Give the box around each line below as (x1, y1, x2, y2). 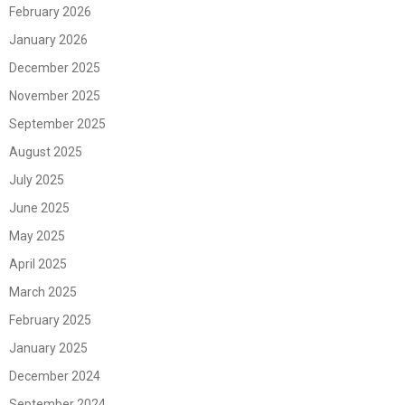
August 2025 (9, 144, 82, 159)
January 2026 (9, 32, 88, 47)
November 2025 (9, 88, 100, 103)
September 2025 (9, 116, 106, 131)
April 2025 (9, 256, 67, 271)
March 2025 (9, 284, 77, 299)
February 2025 (9, 312, 91, 327)
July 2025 (9, 172, 64, 187)
